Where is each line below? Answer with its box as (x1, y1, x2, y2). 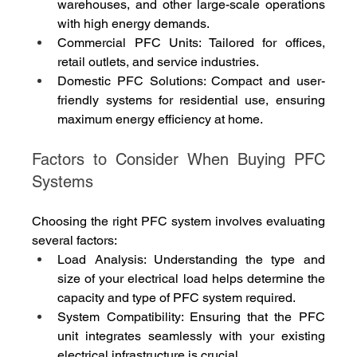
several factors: (32, 233, 118, 249)
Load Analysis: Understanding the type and (57, 252, 325, 268)
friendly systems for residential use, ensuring (57, 92, 325, 108)
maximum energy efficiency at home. (57, 112, 264, 127)
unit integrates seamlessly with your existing (57, 328, 325, 344)
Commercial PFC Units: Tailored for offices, (57, 35, 325, 51)
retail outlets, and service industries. (57, 54, 260, 70)
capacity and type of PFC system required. (57, 290, 296, 306)
